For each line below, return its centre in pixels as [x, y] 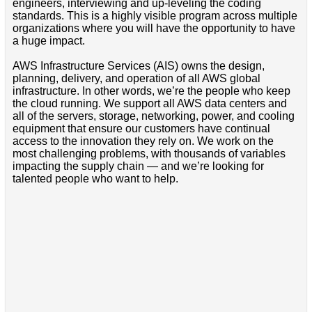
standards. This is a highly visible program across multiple [155, 15]
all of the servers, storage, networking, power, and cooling [153, 116]
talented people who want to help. [95, 178]
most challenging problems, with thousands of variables [149, 153]
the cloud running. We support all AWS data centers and [149, 103]
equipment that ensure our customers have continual [141, 128]
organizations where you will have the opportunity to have [154, 28]
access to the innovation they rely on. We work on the [143, 141]
